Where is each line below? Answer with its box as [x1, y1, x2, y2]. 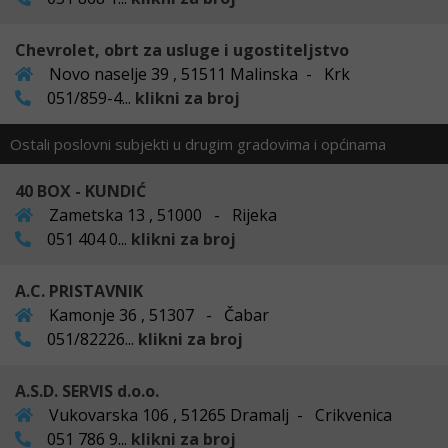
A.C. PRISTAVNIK [15, 279, 143, 302]
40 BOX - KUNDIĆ [15, 179, 146, 202]
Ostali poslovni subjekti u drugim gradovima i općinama [10, 133, 386, 154]
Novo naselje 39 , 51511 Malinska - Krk [45, 62, 350, 85]
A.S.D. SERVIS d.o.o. [15, 379, 159, 402]
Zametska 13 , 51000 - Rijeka [45, 203, 277, 226]
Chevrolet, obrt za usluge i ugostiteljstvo [15, 38, 349, 61]
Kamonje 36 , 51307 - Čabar [45, 303, 269, 326]
